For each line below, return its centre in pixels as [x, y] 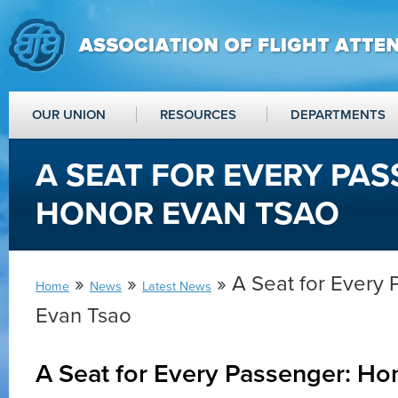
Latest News [177, 287]
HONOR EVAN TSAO [187, 214]
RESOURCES [198, 115]
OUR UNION [69, 115]
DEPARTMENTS [338, 115]
